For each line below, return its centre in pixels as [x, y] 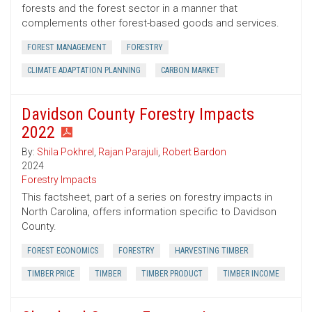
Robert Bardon [194, 152]
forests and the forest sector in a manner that [130, 9]
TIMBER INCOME [251, 274]
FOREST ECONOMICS [63, 251]
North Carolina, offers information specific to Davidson [149, 212]
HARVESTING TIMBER [211, 251]
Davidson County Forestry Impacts [138, 115]
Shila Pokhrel [65, 152]
